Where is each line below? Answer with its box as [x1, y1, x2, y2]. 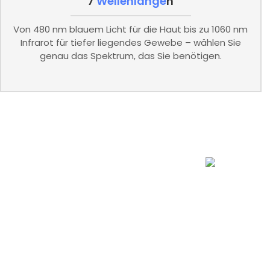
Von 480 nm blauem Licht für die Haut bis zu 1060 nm [13, 23, 248, 36]
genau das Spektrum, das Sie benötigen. [39, 49, 222, 63]
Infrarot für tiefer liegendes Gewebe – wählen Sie [20, 36, 241, 49]
